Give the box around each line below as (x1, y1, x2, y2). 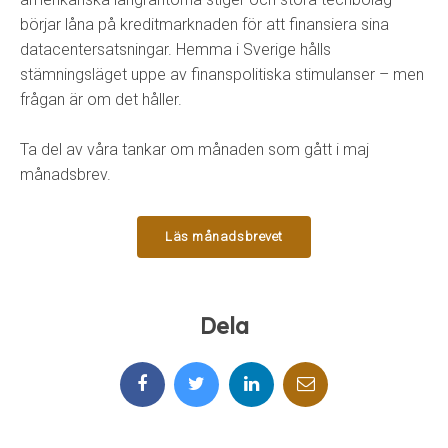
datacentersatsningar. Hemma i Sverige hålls (20, 39, 331, 59)
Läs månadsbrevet (165, 228, 283, 244)
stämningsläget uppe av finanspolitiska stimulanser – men (20, 64, 424, 84)
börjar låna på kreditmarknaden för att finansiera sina (20, 14, 389, 34)
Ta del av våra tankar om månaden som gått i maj (20, 139, 369, 159)
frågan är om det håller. (20, 89, 182, 109)
